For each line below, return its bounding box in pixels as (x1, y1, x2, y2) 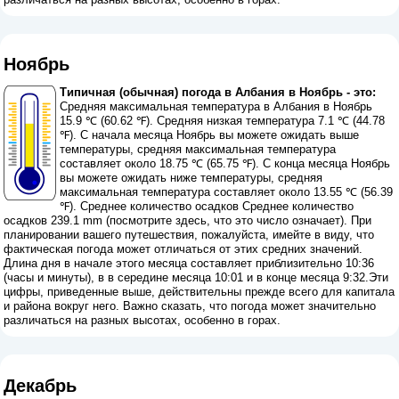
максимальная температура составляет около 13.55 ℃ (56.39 (60, 185, 394, 199)
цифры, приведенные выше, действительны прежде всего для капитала (4, 285, 395, 299)
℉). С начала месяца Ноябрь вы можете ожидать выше (60, 128, 360, 142)
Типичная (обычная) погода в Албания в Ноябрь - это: (60, 85, 377, 100)
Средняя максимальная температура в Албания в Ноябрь (60, 100, 373, 114)
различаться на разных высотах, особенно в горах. (4, 313, 281, 328)
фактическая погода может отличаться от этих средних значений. (4, 242, 363, 256)
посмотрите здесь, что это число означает (110, 214, 341, 228)
